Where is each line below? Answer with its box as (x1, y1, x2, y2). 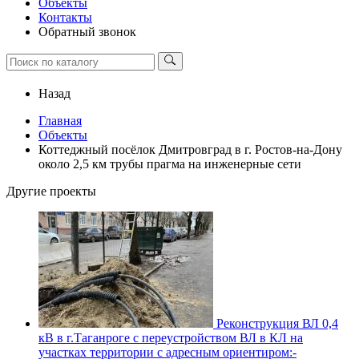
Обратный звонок (38, 24, 136, 38)
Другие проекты (6, 184, 96, 198)
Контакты (38, 10, 92, 24)
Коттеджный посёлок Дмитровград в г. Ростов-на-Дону (38, 142, 342, 156)
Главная (38, 113, 82, 127)
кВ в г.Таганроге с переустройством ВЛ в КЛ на (38, 330, 303, 345)
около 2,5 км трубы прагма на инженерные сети (38, 156, 301, 171)
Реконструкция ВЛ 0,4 (216, 316, 338, 330)
